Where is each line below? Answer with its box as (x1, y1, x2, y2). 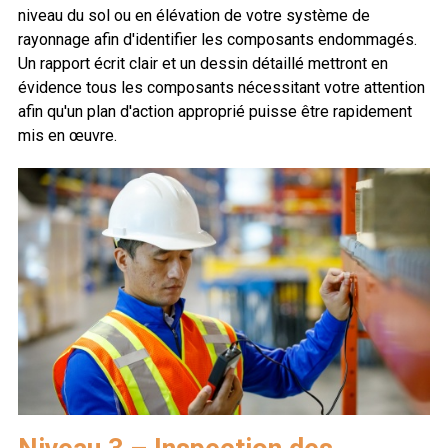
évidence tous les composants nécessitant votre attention (18, 77, 425, 97)
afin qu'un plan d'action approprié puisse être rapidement (18, 101, 412, 121)
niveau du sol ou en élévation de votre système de (18, 5, 370, 25)
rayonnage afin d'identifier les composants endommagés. (18, 29, 417, 49)
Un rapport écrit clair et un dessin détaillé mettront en (18, 53, 388, 73)
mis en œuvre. (18, 125, 117, 145)
